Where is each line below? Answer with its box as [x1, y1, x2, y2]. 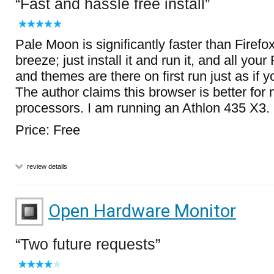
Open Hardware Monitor [48, 201, 236, 221]
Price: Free [15, 122, 80, 138]
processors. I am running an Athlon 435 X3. [15, 100, 270, 116]
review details [25, 163, 67, 170]
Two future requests [20, 235, 155, 253]
